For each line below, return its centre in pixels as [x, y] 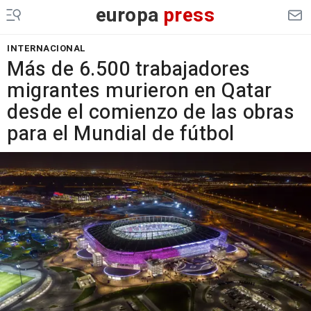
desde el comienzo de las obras [151, 112]
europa [127, 16]
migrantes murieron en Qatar [140, 91]
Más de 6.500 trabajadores [129, 69]
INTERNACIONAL [47, 48]
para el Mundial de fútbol [121, 134]
